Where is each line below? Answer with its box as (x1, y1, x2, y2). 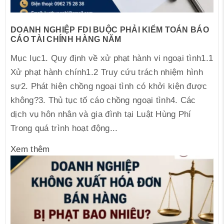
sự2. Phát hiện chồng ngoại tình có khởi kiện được (10, 81, 207, 91)
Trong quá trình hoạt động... (10, 123, 118, 133)
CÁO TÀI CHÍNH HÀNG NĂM (10, 35, 121, 44)
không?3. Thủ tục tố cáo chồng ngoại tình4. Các (10, 95, 196, 105)
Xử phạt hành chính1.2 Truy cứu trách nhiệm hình (10, 67, 203, 77)
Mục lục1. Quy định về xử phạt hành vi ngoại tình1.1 (10, 53, 213, 63)
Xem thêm (10, 144, 50, 154)
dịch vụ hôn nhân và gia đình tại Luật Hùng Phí (10, 109, 191, 119)
